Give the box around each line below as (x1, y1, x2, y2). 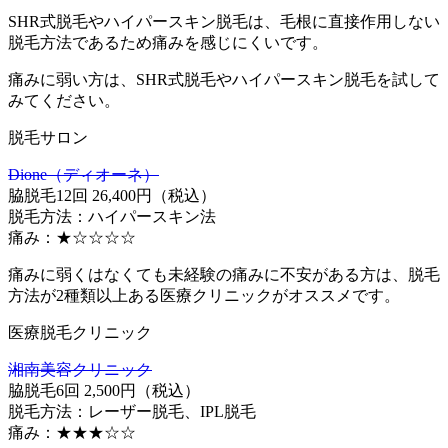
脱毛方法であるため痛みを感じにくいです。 (8, 33, 328, 51)
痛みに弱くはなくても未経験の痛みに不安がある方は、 (8, 265, 408, 283)
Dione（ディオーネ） (8, 165, 159, 183)
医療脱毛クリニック (8, 323, 152, 341)
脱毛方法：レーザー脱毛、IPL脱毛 (8, 402, 256, 420)
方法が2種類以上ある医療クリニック (8, 286, 272, 304)
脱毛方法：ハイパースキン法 (8, 207, 216, 225)
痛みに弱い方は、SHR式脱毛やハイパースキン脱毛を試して (8, 70, 440, 88)
